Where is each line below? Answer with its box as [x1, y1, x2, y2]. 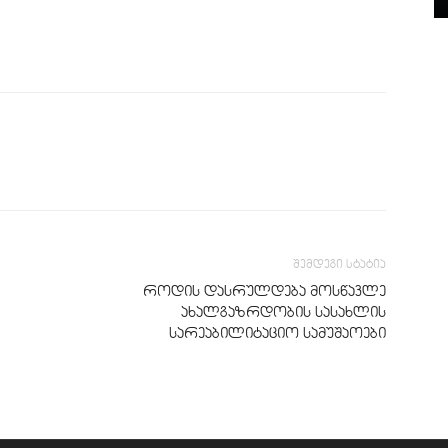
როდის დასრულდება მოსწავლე [143, 281, 386, 300]
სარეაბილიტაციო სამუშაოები [169, 323, 386, 342]
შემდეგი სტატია [293, 255, 386, 271]
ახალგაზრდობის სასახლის [181, 302, 386, 321]
